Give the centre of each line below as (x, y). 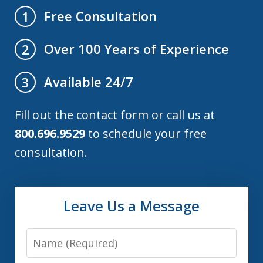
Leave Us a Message (131, 206)
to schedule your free (146, 134)
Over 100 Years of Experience (137, 49)
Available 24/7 (89, 82)
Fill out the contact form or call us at (115, 115)
